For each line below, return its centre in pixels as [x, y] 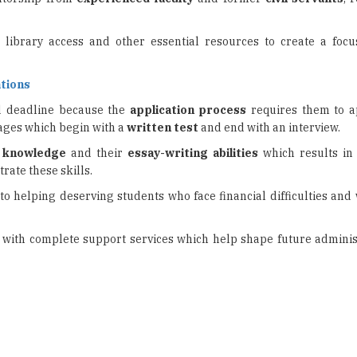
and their [97, 153]
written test [163, 127]
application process [188, 110]
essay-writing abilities [193, 153]
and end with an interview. [269, 127]
